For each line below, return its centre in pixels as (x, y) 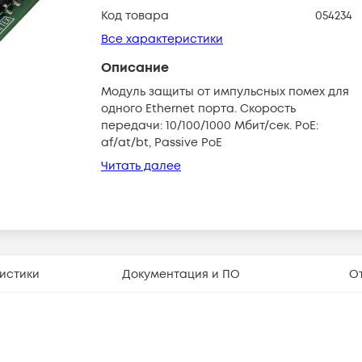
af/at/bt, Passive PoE (162, 143)
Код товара (135, 16)
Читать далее (141, 166)
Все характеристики (162, 39)
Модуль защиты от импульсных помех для (225, 92)
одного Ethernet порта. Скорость (198, 109)
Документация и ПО (181, 274)
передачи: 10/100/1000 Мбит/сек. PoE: (210, 126)
